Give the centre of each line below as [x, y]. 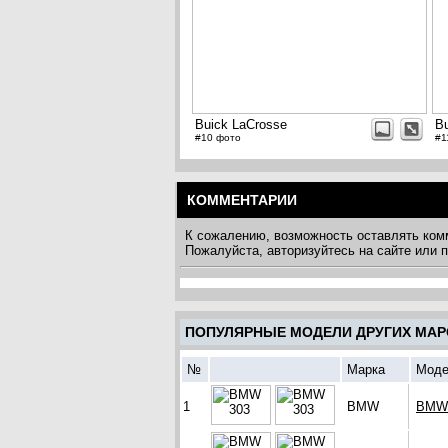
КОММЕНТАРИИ [242, 200]
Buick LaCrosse [241, 125]
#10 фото [218, 138]
